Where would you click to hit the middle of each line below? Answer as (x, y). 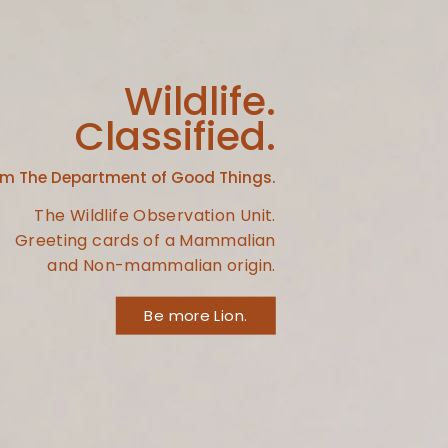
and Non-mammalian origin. (161, 265)
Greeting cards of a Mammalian (145, 240)
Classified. (175, 136)
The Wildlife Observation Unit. (155, 215)
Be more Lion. (196, 315)
